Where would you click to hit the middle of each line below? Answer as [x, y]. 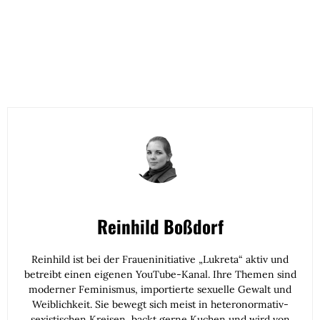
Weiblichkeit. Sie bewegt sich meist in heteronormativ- [160, 304]
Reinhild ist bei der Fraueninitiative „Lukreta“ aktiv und [160, 259]
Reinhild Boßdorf [160, 226]
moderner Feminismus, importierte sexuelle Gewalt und [160, 289]
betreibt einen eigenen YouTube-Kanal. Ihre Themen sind [160, 274]
